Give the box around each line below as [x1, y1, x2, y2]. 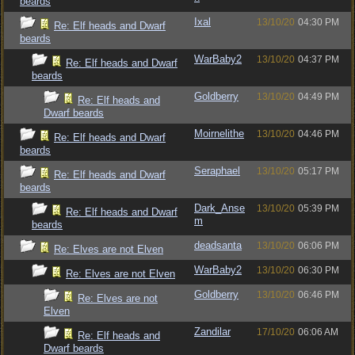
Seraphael [194, 165, 240, 177]
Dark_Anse [194, 202, 245, 214]
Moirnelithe [194, 128, 244, 139]
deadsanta [194, 239, 242, 251]
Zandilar [194, 326, 231, 338]
